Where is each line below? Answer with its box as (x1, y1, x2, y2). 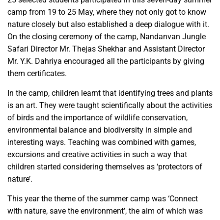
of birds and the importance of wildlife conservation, (7, 113, 188, 123)
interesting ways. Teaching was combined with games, (7, 137, 196, 147)
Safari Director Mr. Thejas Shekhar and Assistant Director (7, 44, 205, 54)
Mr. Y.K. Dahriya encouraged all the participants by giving (7, 56, 204, 66)
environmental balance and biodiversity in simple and (7, 125, 192, 135)
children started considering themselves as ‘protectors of (7, 162, 202, 172)
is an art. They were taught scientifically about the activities (7, 101, 212, 110)
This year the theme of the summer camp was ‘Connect (7, 194, 198, 204)
